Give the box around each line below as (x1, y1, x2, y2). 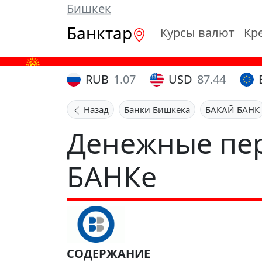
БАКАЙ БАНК (205, 104, 260, 115)
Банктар (67, 22, 132, 44)
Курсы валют (160, 25, 235, 40)
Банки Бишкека (124, 104, 190, 115)
